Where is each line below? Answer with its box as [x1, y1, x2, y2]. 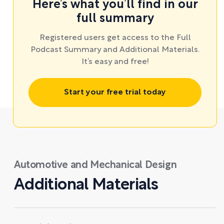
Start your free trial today [64, 89, 166, 96]
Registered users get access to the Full [39, 34, 191, 41]
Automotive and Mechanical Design [14, 161, 177, 170]
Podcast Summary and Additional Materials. [30, 46, 199, 53]
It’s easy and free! [81, 58, 149, 65]
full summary [76, 13, 154, 24]
